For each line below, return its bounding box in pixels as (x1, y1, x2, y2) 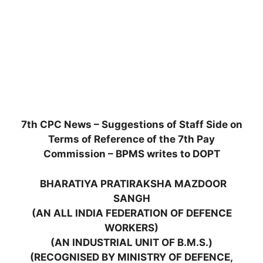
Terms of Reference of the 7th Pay (48, 133, 215, 145)
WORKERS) (104, 221, 159, 234)
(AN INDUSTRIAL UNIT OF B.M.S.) (50, 236, 213, 248)
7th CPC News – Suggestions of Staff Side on (21, 119, 242, 130)
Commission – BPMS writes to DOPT (43, 148, 220, 160)
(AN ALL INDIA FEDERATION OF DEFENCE (31, 207, 232, 219)
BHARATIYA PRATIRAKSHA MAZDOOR (39, 177, 227, 190)
